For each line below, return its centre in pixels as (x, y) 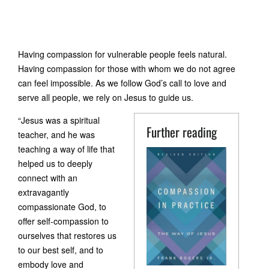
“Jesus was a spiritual (59, 120)
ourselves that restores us (67, 235)
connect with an (48, 178)
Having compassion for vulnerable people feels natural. (122, 54)
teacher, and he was (56, 134)
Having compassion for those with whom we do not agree (127, 68)
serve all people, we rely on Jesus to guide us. (106, 97)
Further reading (182, 132)
